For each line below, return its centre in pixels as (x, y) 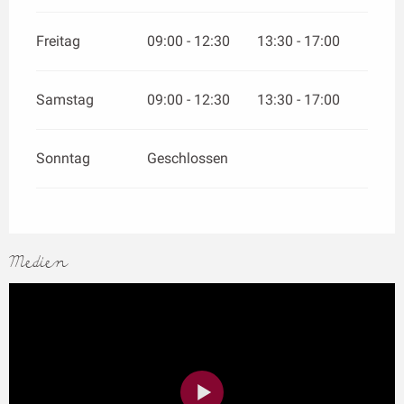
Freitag (58, 41)
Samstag (65, 100)
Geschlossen (187, 159)
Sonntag (63, 159)
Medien (38, 263)
